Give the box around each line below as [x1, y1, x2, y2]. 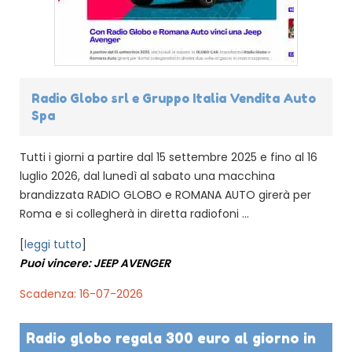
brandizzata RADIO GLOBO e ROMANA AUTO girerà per [20, 186, 311, 203]
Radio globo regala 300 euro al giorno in [26, 328, 316, 346]
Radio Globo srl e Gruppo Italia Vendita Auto [31, 90, 316, 106]
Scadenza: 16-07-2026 [20, 285, 143, 302]
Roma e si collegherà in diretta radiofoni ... [20, 205, 249, 222]
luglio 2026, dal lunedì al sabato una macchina [20, 167, 275, 184]
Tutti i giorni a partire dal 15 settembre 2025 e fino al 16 [20, 148, 317, 165]
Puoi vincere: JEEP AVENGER [20, 255, 170, 271]
